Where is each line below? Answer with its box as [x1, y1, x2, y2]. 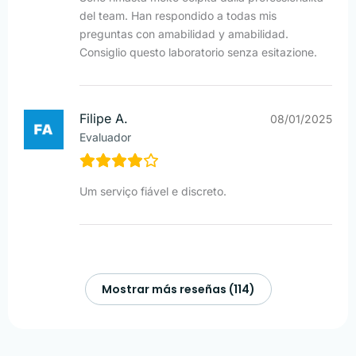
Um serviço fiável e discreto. [79, 184, 226, 199]
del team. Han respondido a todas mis [79, 9, 277, 23]
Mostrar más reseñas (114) [101, 281, 255, 298]
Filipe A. [79, 110, 128, 127]
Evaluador [79, 130, 131, 145]
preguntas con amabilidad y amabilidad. [79, 27, 288, 41]
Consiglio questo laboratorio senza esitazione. [79, 45, 317, 60]
